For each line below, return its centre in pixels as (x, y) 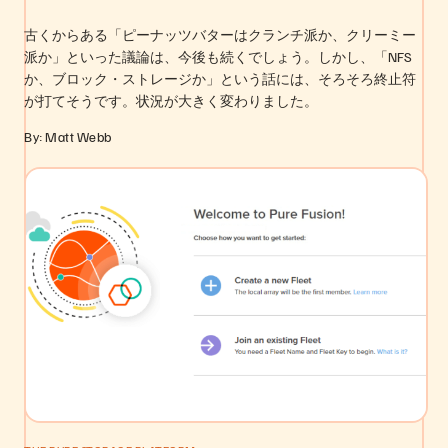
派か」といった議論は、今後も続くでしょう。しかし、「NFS (218, 55)
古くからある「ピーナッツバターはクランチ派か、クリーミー (220, 33)
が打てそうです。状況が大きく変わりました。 (171, 99)
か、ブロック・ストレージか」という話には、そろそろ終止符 (220, 77)
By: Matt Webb (68, 137)
